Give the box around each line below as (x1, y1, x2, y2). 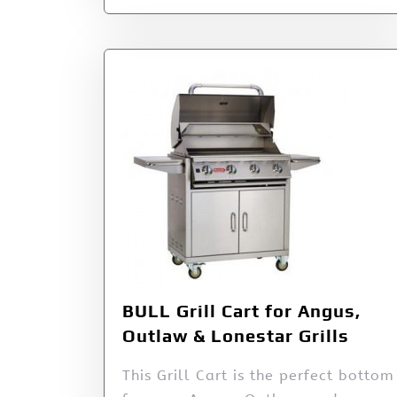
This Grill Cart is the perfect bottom (122, 366, 394, 384)
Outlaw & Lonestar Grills (122, 324, 349, 346)
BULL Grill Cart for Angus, (122, 300, 361, 321)
